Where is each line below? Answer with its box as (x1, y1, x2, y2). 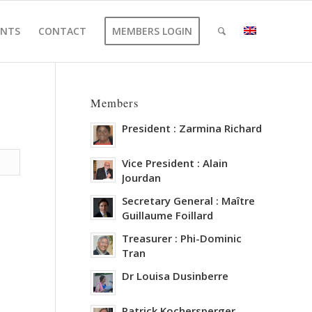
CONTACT (38, 24, 86, 38)
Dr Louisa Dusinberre (121, 269, 228, 283)
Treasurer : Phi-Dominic (121, 231, 242, 245)
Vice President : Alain (121, 156, 228, 170)
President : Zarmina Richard (121, 121, 262, 135)
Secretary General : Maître (121, 194, 255, 208)
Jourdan (121, 171, 161, 185)
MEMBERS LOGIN (112, 24, 192, 38)
